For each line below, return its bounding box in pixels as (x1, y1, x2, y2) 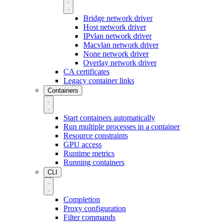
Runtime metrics (63, 149, 114, 158)
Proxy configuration (63, 204, 126, 213)
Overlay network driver (83, 58, 157, 67)
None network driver (83, 49, 149, 58)
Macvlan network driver (83, 40, 159, 49)
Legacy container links (63, 76, 134, 85)
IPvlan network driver (83, 31, 152, 40)
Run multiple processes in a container (63, 122, 180, 131)
